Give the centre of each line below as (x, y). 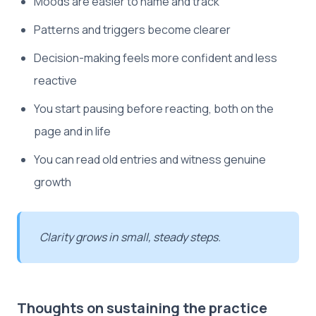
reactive (55, 80)
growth (53, 182)
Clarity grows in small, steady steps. (130, 237)
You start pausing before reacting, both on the (154, 108)
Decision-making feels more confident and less (156, 57)
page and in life (72, 131)
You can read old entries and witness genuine (150, 159)
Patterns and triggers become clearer (132, 29)
